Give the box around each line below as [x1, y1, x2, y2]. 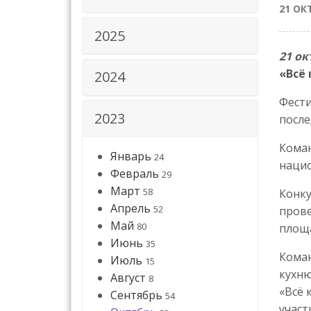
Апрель [110, 201, 151, 217]
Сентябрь [110, 287, 162, 303]
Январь [110, 149, 151, 165]
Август [110, 270, 146, 286]
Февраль [110, 166, 159, 182]
